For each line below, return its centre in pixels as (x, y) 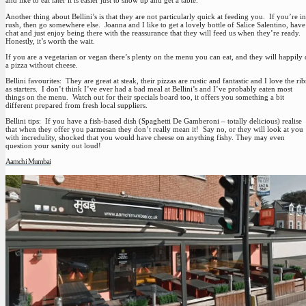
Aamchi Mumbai (28, 162)
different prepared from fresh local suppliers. (76, 105)
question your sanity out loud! (53, 146)
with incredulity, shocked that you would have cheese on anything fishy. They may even (145, 138)
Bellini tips (22, 121)
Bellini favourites (32, 80)
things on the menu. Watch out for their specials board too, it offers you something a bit (145, 97)
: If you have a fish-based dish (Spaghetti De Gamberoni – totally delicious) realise (170, 121)
